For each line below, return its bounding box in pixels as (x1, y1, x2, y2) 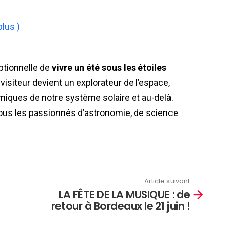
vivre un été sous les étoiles (52, 62, 166, 73)
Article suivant (144, 176, 190, 186)
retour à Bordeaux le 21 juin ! (51, 198, 190, 213)
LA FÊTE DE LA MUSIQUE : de (59, 187, 190, 202)
